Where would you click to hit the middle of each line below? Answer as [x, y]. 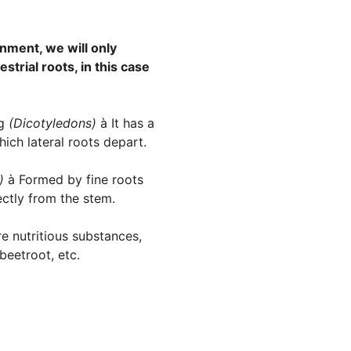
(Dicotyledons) [55, 123]
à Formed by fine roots [76, 180]
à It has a [128, 123]
